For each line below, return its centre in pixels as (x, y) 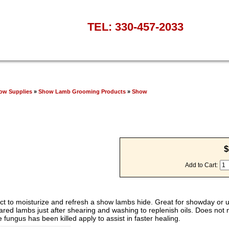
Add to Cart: (202, 165)
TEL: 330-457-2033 (136, 27)
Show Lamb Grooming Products (82, 91)
